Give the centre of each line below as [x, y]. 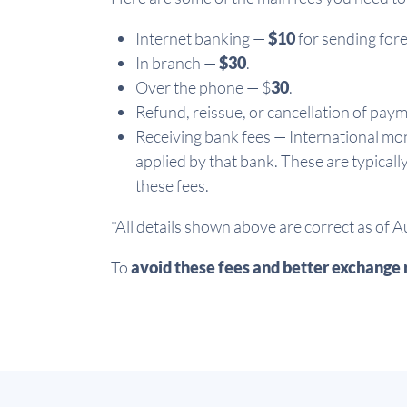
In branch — [177, 63]
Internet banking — [202, 38]
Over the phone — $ [203, 87]
